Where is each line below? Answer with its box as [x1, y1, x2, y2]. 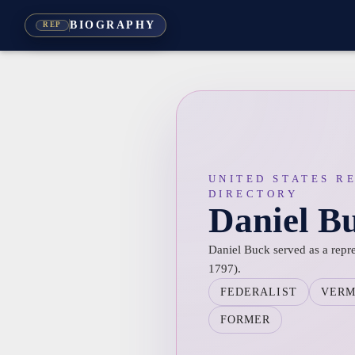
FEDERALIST [219, 285, 297, 298]
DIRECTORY [208, 187, 299, 200]
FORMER [219, 313, 271, 326]
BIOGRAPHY [70, 19, 156, 32]
